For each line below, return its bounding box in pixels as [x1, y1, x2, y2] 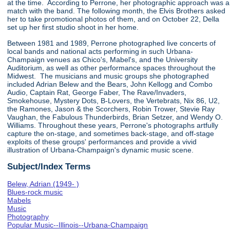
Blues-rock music [7, 187, 63, 196]
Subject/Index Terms [7, 161, 91, 172]
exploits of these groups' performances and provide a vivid [7, 137, 197, 146]
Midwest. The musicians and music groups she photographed [7, 71, 209, 80]
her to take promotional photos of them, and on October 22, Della [7, 15, 220, 24]
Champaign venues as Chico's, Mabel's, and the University [7, 55, 198, 64]
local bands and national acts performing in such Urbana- [7, 47, 194, 55]
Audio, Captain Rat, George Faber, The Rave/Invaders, [7, 88, 187, 97]
